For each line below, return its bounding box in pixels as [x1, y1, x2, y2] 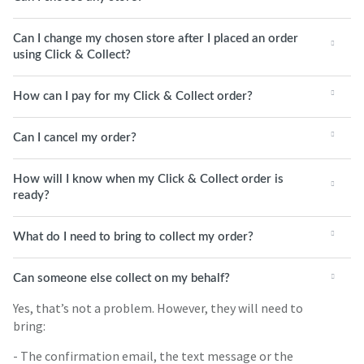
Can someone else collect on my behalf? [13, 272, 230, 284]
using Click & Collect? [13, 49, 131, 61]
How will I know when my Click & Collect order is [13, 173, 284, 185]
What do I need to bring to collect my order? [13, 231, 253, 243]
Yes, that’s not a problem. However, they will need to [13, 300, 303, 316]
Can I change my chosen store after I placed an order [13, 32, 298, 45]
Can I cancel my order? [13, 132, 136, 144]
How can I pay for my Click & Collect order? [13, 90, 253, 102]
